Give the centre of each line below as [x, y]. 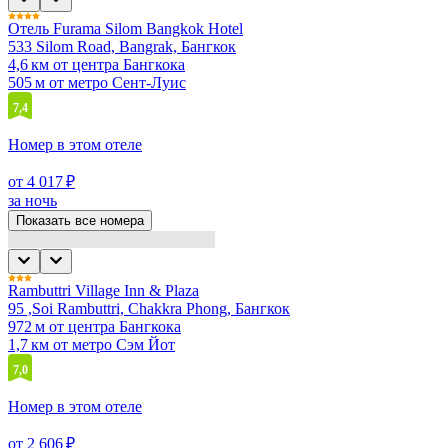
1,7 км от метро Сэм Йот [91, 344]
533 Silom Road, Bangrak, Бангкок [122, 46]
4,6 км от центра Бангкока [96, 64]
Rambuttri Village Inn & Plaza [103, 290]
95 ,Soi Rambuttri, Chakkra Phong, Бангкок [149, 308]
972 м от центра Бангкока [94, 326]
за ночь [32, 200]
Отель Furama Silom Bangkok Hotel [125, 28]
